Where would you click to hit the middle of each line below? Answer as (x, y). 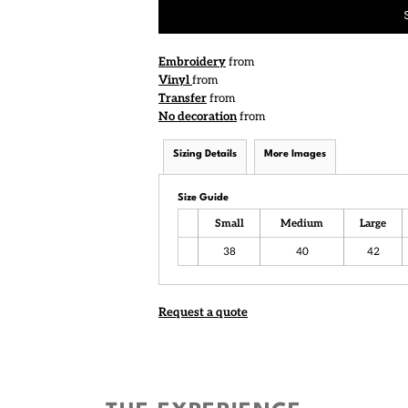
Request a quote (203, 312)
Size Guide (203, 198)
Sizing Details (205, 154)
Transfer (183, 98)
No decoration (198, 117)
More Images (295, 154)
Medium (302, 223)
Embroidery (192, 62)
